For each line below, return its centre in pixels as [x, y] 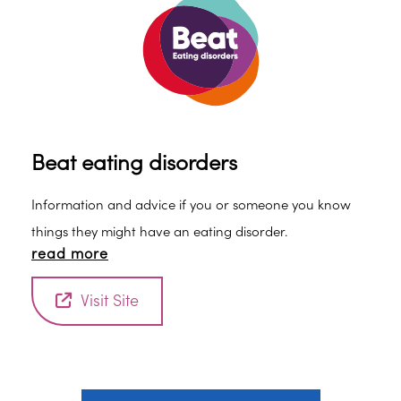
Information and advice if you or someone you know [191, 205]
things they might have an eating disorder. [159, 232]
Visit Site [110, 301]
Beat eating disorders [134, 163]
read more [70, 254]
